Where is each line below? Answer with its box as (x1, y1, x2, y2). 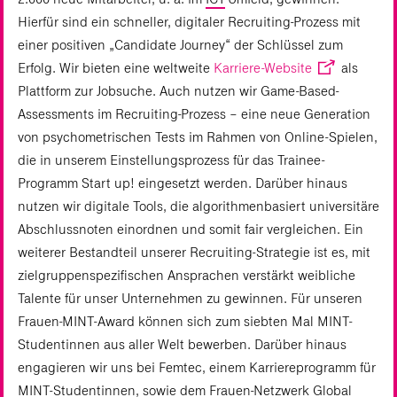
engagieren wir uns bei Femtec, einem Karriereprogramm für (18, 359, 376, 377)
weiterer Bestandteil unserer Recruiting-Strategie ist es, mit (18, 244, 370, 261)
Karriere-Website (214, 59, 312, 77)
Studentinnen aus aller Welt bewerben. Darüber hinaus (18, 336, 346, 354)
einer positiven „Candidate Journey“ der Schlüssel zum (18, 36, 343, 54)
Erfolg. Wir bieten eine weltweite (18, 59, 214, 77)
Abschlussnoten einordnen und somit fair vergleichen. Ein (18, 221, 363, 238)
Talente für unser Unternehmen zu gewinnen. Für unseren (18, 290, 362, 307)
